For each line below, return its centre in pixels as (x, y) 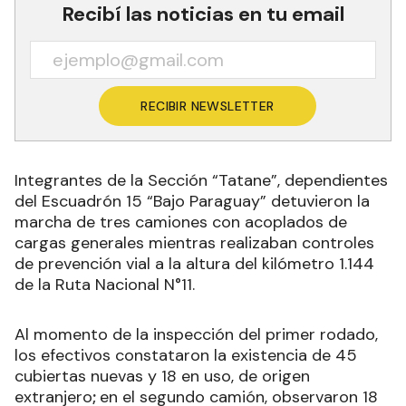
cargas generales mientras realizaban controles (194, 243)
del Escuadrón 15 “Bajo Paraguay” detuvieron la (192, 202)
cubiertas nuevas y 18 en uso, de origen (162, 377)
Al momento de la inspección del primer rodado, (196, 335)
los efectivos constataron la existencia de (175, 356)
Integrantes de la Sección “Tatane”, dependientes (201, 181)
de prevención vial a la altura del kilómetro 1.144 (194, 264)
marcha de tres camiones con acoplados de (181, 222)
